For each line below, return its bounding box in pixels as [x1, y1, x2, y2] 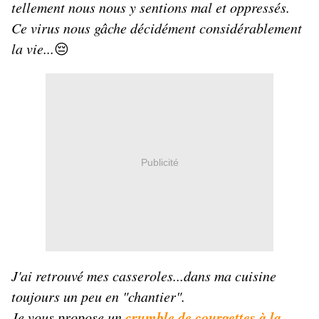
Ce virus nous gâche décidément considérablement [11, 19, 302, 38]
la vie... [11, 39, 54, 58]
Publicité [140, 156, 179, 168]
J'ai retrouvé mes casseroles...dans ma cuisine [11, 266, 276, 286]
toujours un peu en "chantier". [11, 287, 185, 306]
